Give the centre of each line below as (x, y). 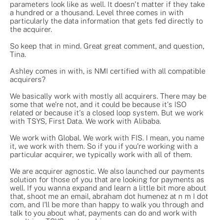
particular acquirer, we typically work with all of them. (101, 154)
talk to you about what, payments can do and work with (103, 213)
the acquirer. (31, 29)
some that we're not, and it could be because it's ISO (98, 104)
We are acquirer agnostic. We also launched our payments (107, 171)
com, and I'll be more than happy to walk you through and (107, 204)
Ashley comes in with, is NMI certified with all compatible (108, 71)
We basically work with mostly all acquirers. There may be (108, 96)
